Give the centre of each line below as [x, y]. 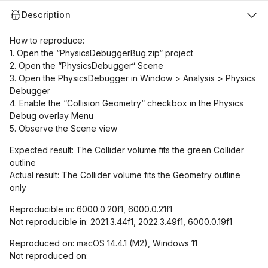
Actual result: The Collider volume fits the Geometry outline [125, 175]
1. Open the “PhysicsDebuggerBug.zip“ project [101, 53]
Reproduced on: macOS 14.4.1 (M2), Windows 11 [103, 243]
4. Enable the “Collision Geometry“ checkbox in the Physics [127, 103]
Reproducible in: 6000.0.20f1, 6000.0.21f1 [91, 209]
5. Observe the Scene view [63, 128]
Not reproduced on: [50, 256]
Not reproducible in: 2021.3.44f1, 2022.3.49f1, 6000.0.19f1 [121, 222]
